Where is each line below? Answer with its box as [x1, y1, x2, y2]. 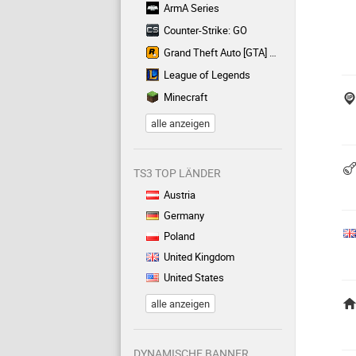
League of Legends [164, 68, 250, 82]
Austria [164, 188, 195, 202]
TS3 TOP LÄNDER [133, 165, 221, 180]
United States [164, 270, 224, 284]
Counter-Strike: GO [164, 23, 247, 37]
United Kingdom [164, 250, 234, 264]
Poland [164, 229, 195, 243]
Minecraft [164, 90, 207, 104]
